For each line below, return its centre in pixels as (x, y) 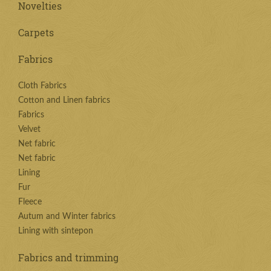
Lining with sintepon (56, 231)
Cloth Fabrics (42, 86)
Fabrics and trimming (68, 257)
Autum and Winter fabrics (67, 217)
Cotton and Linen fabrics (64, 100)
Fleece (30, 202)
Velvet (29, 129)
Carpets (36, 32)
